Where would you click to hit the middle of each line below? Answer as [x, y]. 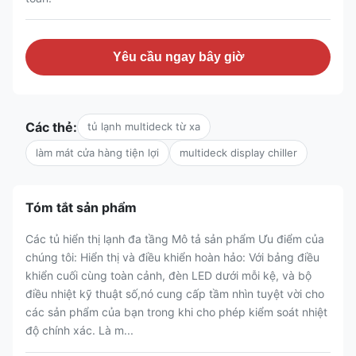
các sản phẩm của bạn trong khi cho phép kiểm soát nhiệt [176, 312]
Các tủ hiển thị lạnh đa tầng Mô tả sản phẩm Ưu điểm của [175, 239]
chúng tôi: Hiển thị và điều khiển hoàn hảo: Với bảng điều [172, 257]
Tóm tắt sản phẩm [81, 207]
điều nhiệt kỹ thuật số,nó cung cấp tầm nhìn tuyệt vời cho [175, 294]
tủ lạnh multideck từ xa [144, 126]
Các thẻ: [51, 127]
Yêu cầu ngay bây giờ [178, 57]
